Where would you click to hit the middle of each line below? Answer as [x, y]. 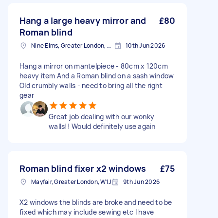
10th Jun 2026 [145, 45]
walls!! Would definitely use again [102, 126]
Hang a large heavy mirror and [83, 20]
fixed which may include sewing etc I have [87, 212]
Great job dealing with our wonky [101, 117]
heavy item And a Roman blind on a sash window [97, 76]
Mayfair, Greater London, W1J [71, 182]
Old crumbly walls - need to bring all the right [91, 85]
